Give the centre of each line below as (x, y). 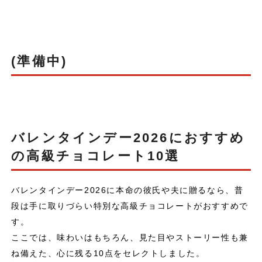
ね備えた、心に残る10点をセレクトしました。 (108, 254)
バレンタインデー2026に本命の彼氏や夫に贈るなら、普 (127, 190)
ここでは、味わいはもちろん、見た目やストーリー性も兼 (130, 238)
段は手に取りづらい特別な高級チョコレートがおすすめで (130, 206)
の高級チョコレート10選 (96, 156)
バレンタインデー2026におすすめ (128, 138)
